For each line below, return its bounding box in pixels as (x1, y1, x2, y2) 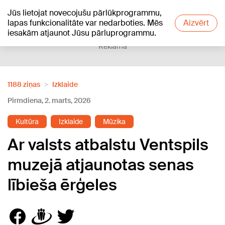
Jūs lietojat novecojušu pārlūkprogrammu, (8, 8, 162, 18)
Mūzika (103, 117, 126, 126)
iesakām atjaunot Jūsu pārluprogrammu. (8, 28, 156, 38)
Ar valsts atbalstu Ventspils (8, 134, 208, 155)
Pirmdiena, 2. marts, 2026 (8, 96, 91, 105)
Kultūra (16, 117, 39, 126)
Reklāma (98, 42, 127, 51)
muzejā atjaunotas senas (8, 154, 194, 175)
